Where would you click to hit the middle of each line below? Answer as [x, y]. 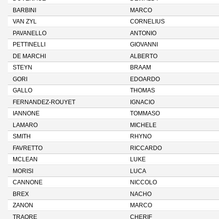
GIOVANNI [144, 44]
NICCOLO [143, 182]
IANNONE [26, 113]
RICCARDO [146, 148]
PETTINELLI [29, 44]
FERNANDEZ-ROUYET [44, 102]
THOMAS [142, 90]
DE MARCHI [29, 56]
